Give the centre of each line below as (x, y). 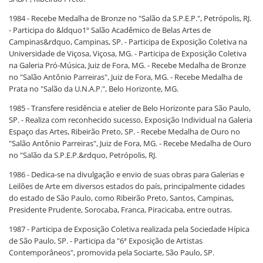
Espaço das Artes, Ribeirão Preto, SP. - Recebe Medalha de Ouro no (124, 131)
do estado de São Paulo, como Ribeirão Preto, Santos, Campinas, (121, 198)
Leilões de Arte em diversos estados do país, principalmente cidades (127, 186)
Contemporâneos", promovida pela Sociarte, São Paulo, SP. (112, 252)
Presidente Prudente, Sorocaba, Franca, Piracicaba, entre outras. (120, 210)
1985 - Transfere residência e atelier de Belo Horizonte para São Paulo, (130, 108)
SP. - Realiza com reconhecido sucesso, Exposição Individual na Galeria (131, 120)
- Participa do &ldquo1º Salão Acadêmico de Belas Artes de (110, 30)
